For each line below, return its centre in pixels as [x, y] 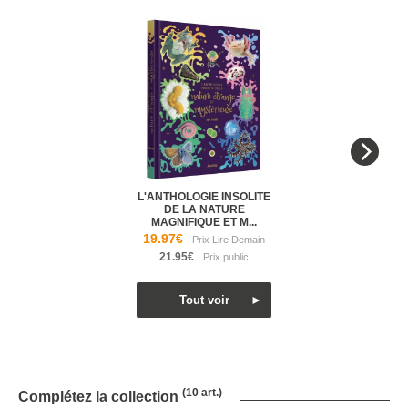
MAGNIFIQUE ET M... [204, 222]
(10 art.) [202, 393]
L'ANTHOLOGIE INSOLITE [204, 197]
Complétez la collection [100, 397]
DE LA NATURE [204, 209]
